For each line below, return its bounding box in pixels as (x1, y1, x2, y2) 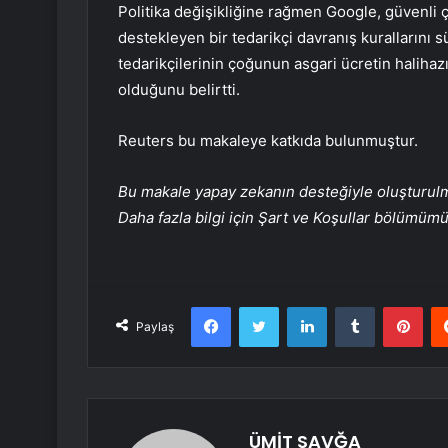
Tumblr (374, 298, 416, 315)
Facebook (230, 298, 291, 315)
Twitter (278, 298, 322, 315)
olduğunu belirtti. (118, 80, 240, 100)
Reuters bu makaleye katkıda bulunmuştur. (118, 131, 418, 151)
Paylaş (136, 319, 174, 335)
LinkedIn (326, 298, 378, 315)
